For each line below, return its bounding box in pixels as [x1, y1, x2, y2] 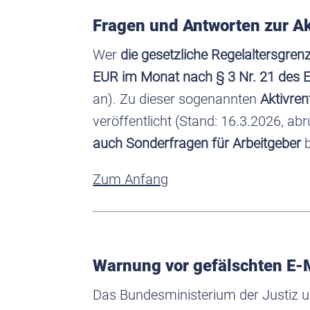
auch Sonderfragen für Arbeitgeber [93, 134, 302, 152]
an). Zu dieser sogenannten [93, 90, 261, 107]
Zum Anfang [93, 170, 169, 188]
